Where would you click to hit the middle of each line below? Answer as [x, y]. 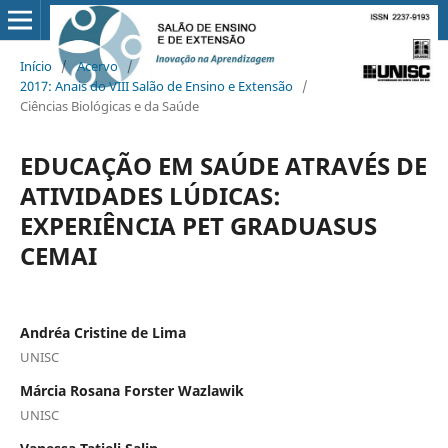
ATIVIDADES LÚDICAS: [150, 195]
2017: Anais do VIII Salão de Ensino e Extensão [156, 85]
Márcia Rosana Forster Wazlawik [131, 390]
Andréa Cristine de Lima [102, 332]
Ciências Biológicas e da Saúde [109, 105]
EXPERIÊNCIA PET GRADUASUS [198, 225]
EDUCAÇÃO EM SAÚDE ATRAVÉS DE [223, 165]
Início [35, 65]
